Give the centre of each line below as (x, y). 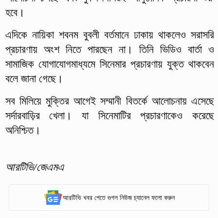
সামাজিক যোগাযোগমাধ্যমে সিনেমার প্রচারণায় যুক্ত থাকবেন (109, 64)
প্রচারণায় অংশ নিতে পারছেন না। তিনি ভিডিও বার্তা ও (109, 50)
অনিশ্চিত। (23, 130)
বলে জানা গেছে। (34, 79)
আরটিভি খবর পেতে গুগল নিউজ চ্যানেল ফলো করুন (119, 198)
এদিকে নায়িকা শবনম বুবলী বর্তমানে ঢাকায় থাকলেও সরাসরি (109, 35)
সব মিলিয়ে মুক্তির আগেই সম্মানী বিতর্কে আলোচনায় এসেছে (109, 101)
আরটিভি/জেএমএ (34, 167)
